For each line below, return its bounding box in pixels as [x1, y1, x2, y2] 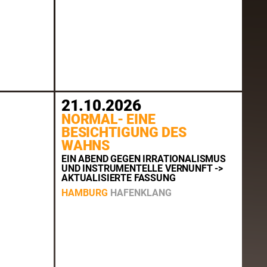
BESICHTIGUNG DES [61, 125, 187, 141]
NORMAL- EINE [61, 111, 156, 128]
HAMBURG [61, 187, 108, 198]
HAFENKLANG [110, 187, 172, 198]
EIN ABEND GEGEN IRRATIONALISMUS [61, 153, 226, 165]
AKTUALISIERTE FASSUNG [61, 172, 176, 184]
